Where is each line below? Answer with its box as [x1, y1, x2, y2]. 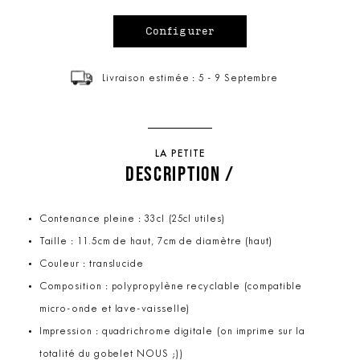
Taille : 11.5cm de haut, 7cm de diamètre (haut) [39, 236, 273, 247]
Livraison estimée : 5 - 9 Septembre [101, 73, 279, 84]
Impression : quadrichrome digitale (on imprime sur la [39, 326, 305, 337]
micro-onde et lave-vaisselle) [39, 304, 191, 314]
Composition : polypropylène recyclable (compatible [39, 281, 302, 292]
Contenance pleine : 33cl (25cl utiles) [39, 214, 226, 224]
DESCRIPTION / [125, 161, 235, 185]
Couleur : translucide [39, 259, 144, 269]
